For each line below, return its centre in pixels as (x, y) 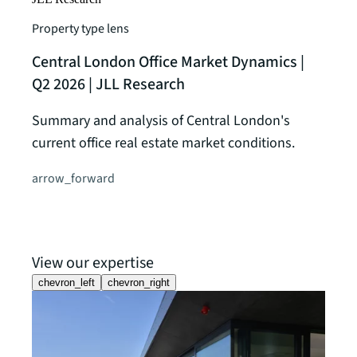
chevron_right (139, 283)
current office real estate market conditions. (163, 143)
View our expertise (93, 263)
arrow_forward (73, 179)
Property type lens (80, 29)
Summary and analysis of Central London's (161, 121)
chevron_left (67, 283)
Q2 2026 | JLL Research (108, 85)
